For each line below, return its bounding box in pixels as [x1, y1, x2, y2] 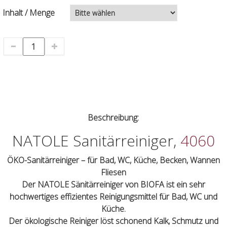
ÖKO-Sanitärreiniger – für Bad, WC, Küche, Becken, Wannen [7, 154, 220, 166]
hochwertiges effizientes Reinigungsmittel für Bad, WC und [9, 191, 217, 202]
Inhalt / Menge [3, 7, 55, 18]
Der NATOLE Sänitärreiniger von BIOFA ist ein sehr [21, 178, 205, 190]
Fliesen [100, 166, 126, 178]
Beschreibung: [88, 111, 139, 123]
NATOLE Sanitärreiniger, [12, 130, 180, 151]
